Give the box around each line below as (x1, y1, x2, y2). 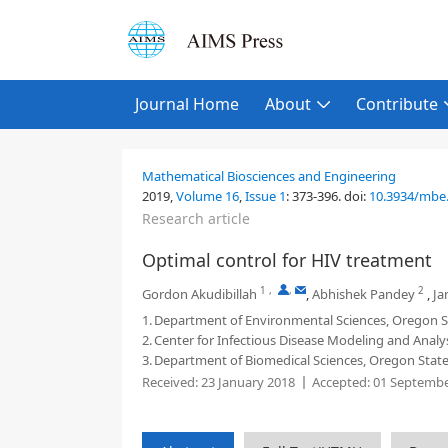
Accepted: (312, 373, 370, 391)
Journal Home (135, 93, 239, 115)
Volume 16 (176, 187, 239, 205)
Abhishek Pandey (312, 285, 415, 303)
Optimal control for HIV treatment (142, 248, 432, 272)
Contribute (356, 93, 438, 115)
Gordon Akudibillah (142, 285, 257, 303)
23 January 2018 (198, 373, 295, 391)
